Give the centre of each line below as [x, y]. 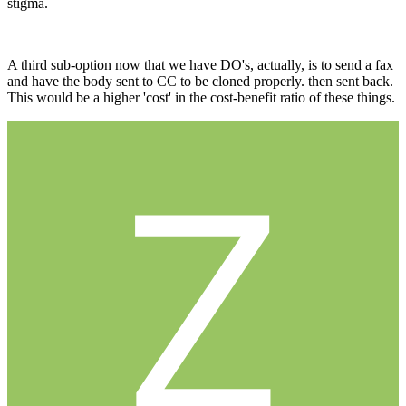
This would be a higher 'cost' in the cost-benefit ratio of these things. [201, 98]
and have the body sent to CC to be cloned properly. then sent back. [200, 82]
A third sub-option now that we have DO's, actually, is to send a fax [200, 65]
